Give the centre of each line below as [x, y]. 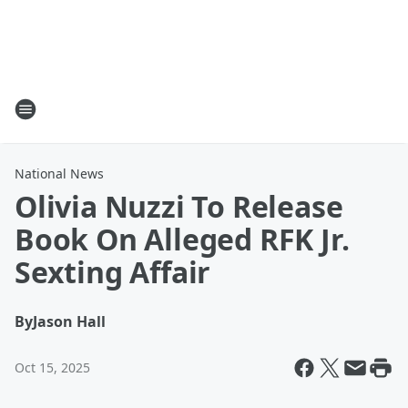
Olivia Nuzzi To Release [179, 206]
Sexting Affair [113, 272]
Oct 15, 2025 [52, 367]
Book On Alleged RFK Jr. [182, 239]
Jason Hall [69, 321]
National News [59, 173]
